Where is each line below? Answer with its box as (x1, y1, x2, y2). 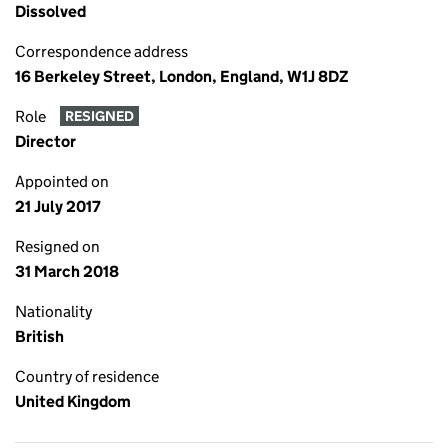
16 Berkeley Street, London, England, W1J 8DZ (15, 67, 349, 86)
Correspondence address (15, 42, 188, 61)
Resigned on (15, 237, 100, 256)
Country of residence (15, 367, 159, 386)
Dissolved (15, 2, 86, 21)
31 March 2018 (15, 262, 119, 281)
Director (15, 132, 76, 151)
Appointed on (15, 172, 109, 191)
